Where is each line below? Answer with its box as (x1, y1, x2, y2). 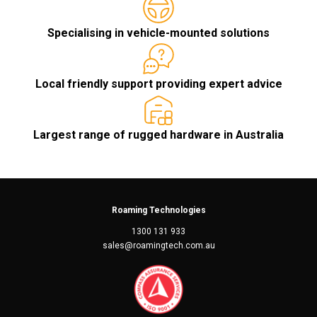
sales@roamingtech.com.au (102, 241, 215, 251)
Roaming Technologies (111, 205, 206, 216)
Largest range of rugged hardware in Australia (33, 128, 284, 142)
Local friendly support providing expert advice (35, 77, 282, 91)
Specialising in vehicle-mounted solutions (47, 26, 270, 40)
